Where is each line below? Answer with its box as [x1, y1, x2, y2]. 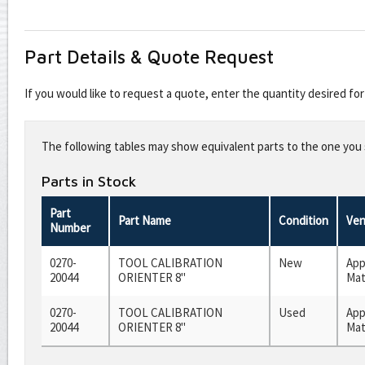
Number [50, 219, 90, 235]
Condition [279, 212, 328, 228]
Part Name [118, 212, 171, 228]
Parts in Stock [42, 172, 136, 190]
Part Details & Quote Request [24, 46, 274, 68]
